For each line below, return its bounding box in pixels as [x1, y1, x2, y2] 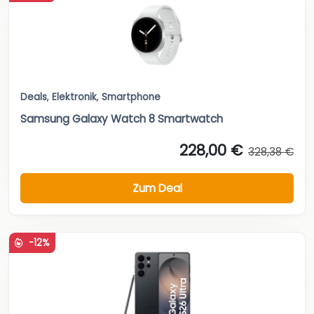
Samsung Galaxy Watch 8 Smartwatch [20, 111, 223, 126]
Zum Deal [132, 180, 182, 196]
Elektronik [52, 90, 97, 104]
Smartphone [102, 90, 161, 104]
